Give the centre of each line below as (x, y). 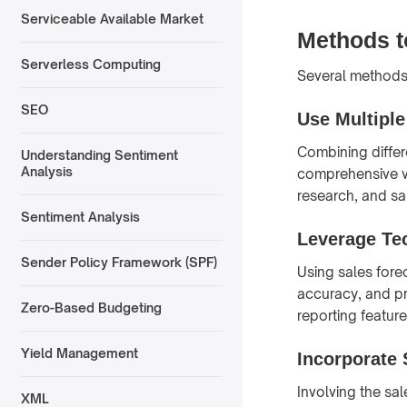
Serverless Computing (90, 65)
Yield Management (79, 353)
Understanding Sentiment (99, 155)
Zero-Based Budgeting (91, 308)
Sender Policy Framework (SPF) (119, 263)
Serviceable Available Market (112, 19)
